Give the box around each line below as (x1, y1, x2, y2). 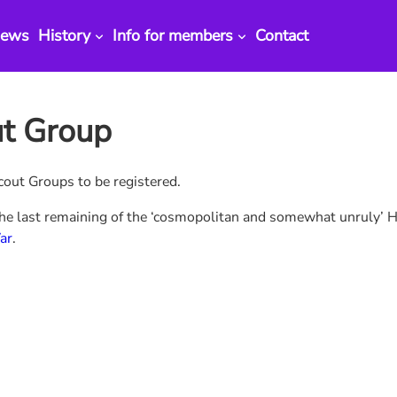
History (38, 24, 91, 46)
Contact (255, 24, 309, 46)
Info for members (113, 24, 234, 46)
